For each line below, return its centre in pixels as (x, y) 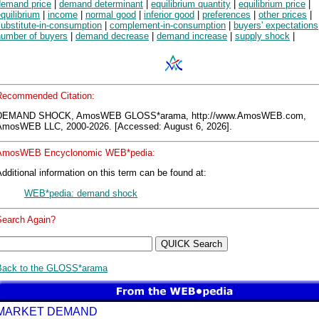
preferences (226, 15)
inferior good (169, 15)
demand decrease (112, 36)
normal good (111, 15)
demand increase (192, 36)
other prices (283, 15)
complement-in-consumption (168, 26)
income (63, 15)
